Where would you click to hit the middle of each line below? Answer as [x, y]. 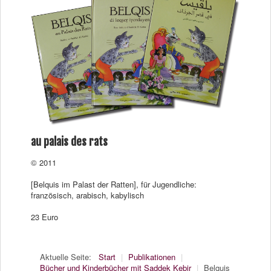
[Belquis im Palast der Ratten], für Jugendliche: [114, 184]
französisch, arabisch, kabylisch [87, 195]
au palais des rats [69, 142]
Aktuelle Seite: [68, 257]
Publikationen [152, 257]
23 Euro [44, 217]
